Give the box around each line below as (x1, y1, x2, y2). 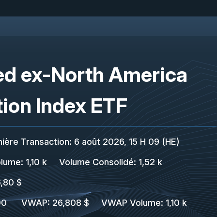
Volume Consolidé (59, 157, 134, 167)
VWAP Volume (101, 198, 161, 208)
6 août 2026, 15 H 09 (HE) (72, 137, 180, 147)
